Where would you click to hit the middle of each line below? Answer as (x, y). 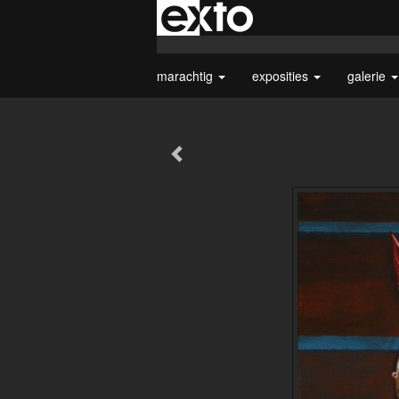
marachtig (187, 76)
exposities (282, 76)
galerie (368, 76)
